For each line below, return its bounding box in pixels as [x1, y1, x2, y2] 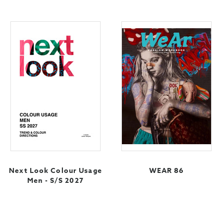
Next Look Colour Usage [9, 166, 102, 176]
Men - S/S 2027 [27, 175, 84, 186]
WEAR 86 [149, 166, 184, 176]
